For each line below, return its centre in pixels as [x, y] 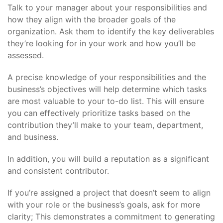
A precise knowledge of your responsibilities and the [107, 77]
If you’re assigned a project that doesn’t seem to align [109, 193]
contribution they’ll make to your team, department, [105, 125]
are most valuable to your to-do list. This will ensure [106, 101]
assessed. [26, 56]
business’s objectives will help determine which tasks [107, 89]
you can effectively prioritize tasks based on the [99, 113]
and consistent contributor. [58, 171]
